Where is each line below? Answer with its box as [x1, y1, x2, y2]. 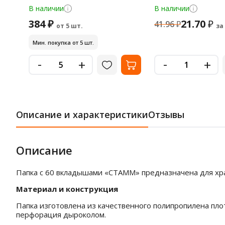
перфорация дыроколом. [16, 209, 106, 219]
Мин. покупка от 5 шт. [33, 38, 94, 46]
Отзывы [148, 108, 184, 121]
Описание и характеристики [16, 108, 148, 121]
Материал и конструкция [16, 184, 118, 194]
